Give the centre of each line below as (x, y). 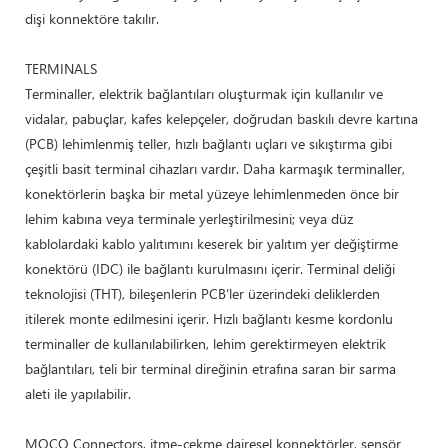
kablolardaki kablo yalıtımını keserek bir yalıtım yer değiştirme (211, 243)
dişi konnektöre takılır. (92, 18)
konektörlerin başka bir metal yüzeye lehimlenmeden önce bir (212, 193)
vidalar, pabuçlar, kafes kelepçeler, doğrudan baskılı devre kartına (221, 118)
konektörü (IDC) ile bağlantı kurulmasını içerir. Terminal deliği (210, 268)
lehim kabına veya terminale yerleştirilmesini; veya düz (189, 218)
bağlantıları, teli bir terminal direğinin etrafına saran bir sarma (210, 368)
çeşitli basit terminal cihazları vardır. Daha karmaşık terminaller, (215, 168)
